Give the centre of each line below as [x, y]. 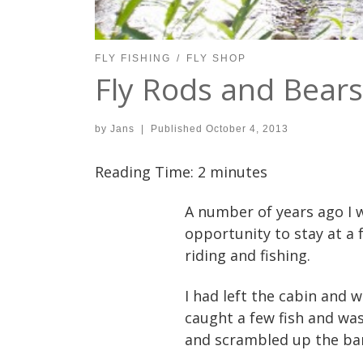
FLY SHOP [216, 59]
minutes [239, 171]
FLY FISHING [133, 59]
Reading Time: [146, 171]
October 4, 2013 [247, 128]
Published [178, 128]
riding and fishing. [248, 256]
